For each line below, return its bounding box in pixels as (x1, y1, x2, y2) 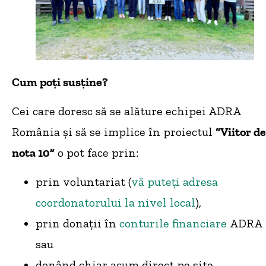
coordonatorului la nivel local (36, 195, 195, 210)
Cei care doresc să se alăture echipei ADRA (12, 104, 240, 119)
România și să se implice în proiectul (12, 125, 216, 140)
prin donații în (36, 216, 119, 231)
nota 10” (12, 145, 55, 160)
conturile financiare (119, 216, 227, 231)
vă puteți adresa (131, 175, 218, 189)
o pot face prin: (55, 145, 138, 160)
